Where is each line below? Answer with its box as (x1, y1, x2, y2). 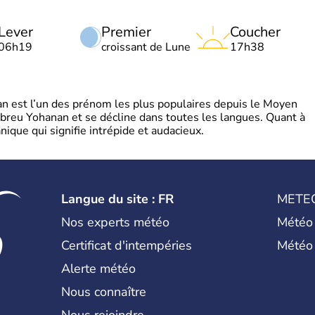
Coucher (230, 22, 281, 41)
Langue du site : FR (61, 190, 174, 207)
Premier (101, 22, 151, 41)
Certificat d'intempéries (61, 236, 193, 254)
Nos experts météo (61, 213, 170, 231)
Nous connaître (61, 283, 147, 300)
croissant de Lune (101, 39, 191, 55)
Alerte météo (61, 259, 136, 277)
